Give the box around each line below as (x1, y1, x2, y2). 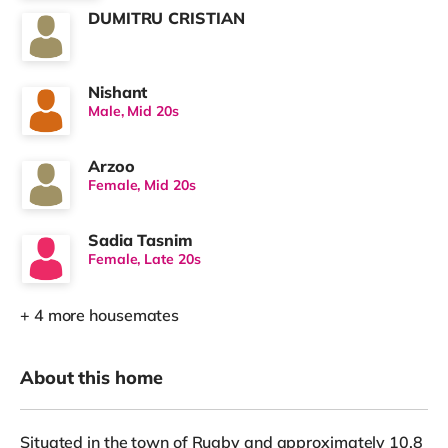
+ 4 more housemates (20, 304, 180, 325)
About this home (20, 365, 163, 389)
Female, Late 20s (88, 249, 201, 268)
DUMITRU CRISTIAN (88, 7, 245, 28)
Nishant (88, 81, 148, 102)
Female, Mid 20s (88, 175, 196, 194)
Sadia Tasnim (88, 229, 193, 250)
